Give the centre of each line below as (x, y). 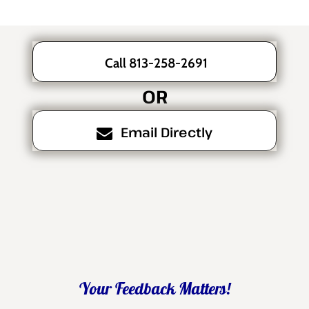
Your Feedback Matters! (154, 290)
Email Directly (167, 132)
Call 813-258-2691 (157, 63)
